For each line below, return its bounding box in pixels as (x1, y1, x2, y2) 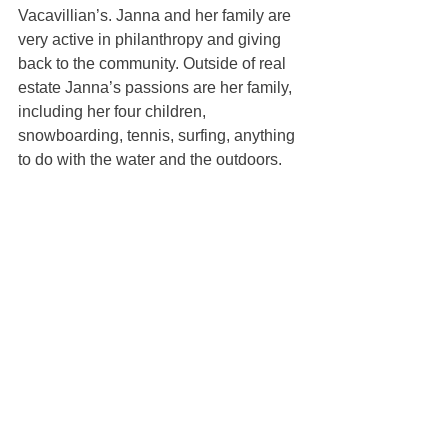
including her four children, (18, 103, 210, 121)
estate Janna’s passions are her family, (18, 79, 296, 97)
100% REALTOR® (18, 223, 151, 241)
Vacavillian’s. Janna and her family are (18, 7, 295, 25)
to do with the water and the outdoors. (18, 151, 282, 169)
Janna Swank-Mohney (18, 199, 186, 217)
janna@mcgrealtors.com (18, 271, 191, 289)
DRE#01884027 (18, 295, 134, 313)
